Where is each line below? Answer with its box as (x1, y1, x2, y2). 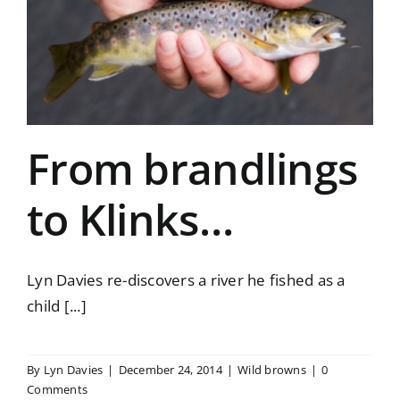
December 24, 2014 (118, 362, 222, 379)
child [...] (27, 296, 87, 317)
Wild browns (237, 362, 307, 379)
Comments (27, 381, 88, 398)
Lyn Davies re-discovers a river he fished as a (27, 270, 346, 291)
